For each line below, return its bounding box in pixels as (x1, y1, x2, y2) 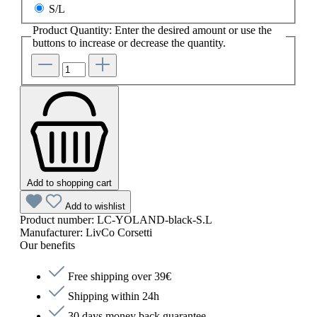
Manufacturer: (20, 226, 86, 238)
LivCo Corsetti (86, 226, 152, 238)
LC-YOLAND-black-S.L (97, 213, 212, 226)
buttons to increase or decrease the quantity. (33, 36, 226, 49)
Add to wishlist (65, 200, 125, 212)
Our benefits (20, 238, 75, 251)
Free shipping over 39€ (65, 270, 171, 282)
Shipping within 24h (65, 289, 159, 302)
